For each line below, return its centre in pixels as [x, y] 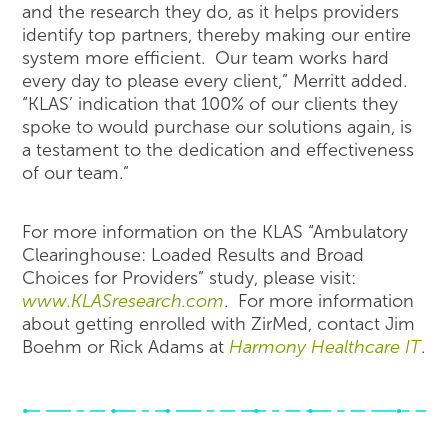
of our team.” [76, 172]
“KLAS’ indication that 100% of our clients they [210, 103]
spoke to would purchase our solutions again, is [217, 126]
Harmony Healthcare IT [325, 347]
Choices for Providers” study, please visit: [189, 278]
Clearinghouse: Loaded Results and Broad [193, 255]
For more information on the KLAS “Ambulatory [215, 232]
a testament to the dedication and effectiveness [218, 149]
